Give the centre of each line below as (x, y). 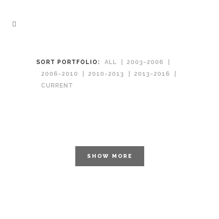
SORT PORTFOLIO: (68, 62)
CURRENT (57, 86)
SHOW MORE (109, 156)
